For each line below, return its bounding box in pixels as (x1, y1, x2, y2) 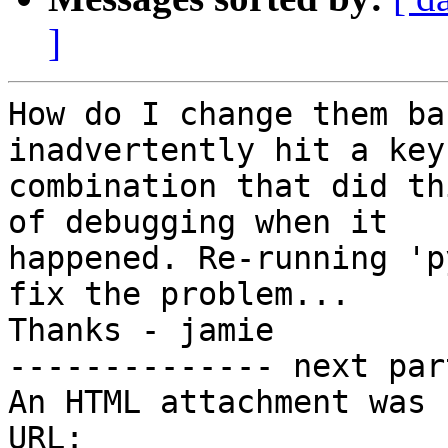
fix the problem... (8, 276, 350, 313)
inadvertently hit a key (8, 132, 445, 169)
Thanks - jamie (8, 312, 274, 349)
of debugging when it (8, 204, 388, 241)
